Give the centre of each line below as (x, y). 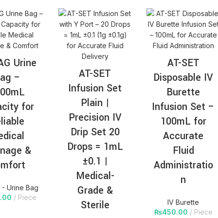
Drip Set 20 (95, 132)
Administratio (183, 165)
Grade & (95, 191)
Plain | (95, 103)
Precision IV (95, 118)
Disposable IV (183, 78)
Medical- (95, 176)
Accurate (183, 136)
